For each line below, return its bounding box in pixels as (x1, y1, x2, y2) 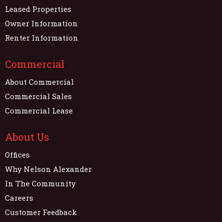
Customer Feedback (5, 207, 77, 217)
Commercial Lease (5, 105, 73, 115)
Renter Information (5, 32, 78, 43)
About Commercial (5, 76, 74, 87)
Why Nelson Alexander (5, 164, 92, 174)
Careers (5, 192, 33, 203)
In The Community (5, 178, 76, 188)
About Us (5, 130, 49, 143)
